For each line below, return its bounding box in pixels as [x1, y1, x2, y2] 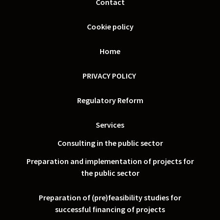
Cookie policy [86, 22, 134, 31]
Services [96, 120, 124, 130]
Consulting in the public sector [57, 138, 163, 148]
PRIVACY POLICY [82, 71, 137, 81]
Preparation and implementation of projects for [26, 156, 194, 166]
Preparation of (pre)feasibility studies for [39, 192, 181, 202]
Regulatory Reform [77, 95, 143, 105]
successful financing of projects [55, 204, 165, 214]
